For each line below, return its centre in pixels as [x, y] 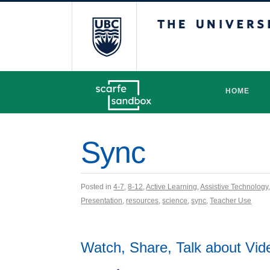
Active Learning [172, 187]
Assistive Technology [234, 187]
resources [143, 201]
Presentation [102, 201]
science [175, 201]
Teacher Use [231, 201]
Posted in [97, 187]
